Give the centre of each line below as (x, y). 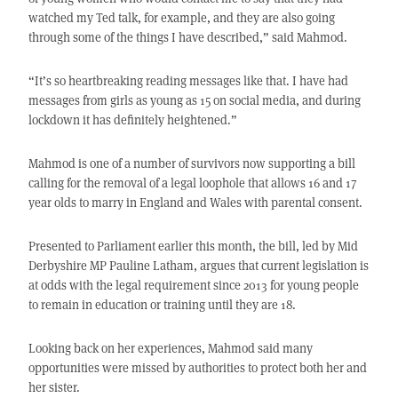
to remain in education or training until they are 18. (162, 305)
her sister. (54, 387)
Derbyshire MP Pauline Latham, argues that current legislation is (198, 266)
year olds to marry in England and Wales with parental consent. (195, 203)
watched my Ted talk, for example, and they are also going (181, 18)
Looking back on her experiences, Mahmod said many (170, 348)
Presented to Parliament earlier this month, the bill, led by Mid (193, 246)
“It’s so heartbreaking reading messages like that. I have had (188, 81)
